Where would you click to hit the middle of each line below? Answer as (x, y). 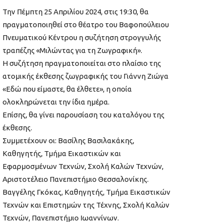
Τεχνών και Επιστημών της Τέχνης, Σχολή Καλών (86, 205)
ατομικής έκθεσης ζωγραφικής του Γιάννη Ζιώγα (85, 76)
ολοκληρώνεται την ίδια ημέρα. (56, 102)
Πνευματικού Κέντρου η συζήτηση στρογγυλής (82, 38)
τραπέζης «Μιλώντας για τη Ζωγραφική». (72, 51)
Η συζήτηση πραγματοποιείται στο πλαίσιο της (82, 63)
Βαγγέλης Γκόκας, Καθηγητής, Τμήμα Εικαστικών (86, 192)
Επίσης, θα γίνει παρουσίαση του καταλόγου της (83, 115)
